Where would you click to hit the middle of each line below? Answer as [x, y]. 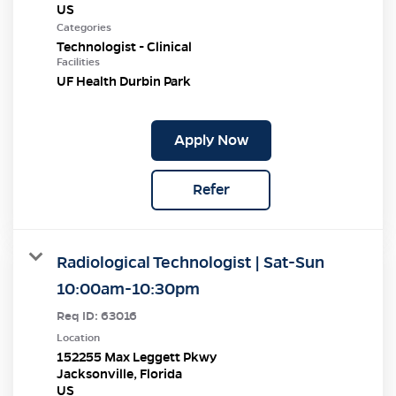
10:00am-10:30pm [128, 288]
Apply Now [211, 140]
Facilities [78, 61]
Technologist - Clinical [124, 46]
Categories [84, 27]
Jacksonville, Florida [119, 373]
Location [78, 337]
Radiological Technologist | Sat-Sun [190, 262]
